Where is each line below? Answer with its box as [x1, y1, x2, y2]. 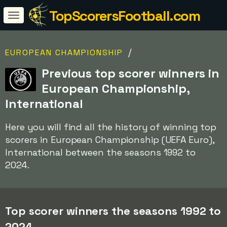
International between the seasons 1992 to [5, 146, 196, 158]
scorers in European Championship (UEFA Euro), [5, 134, 214, 145]
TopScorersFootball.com [49, 7, 200, 25]
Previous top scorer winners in [42, 65, 220, 81]
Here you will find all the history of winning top [5, 121, 217, 133]
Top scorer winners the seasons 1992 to [5, 204, 221, 218]
